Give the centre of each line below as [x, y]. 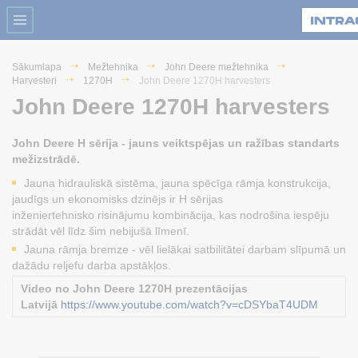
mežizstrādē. [46, 159]
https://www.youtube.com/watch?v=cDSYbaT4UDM [189, 304]
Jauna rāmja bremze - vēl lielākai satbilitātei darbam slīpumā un [185, 249]
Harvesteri [34, 80]
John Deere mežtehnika [217, 67]
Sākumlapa [37, 67]
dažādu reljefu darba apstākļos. [91, 265]
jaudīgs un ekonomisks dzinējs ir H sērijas [117, 199]
